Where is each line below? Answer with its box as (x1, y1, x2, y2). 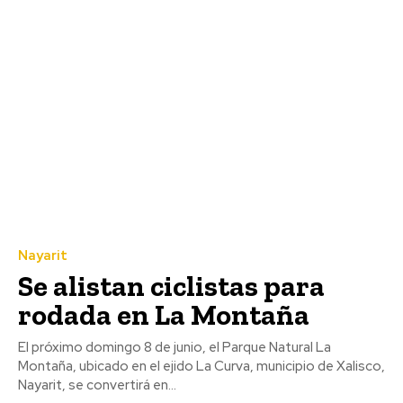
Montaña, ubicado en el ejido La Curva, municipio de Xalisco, (18, 356, 385, 375)
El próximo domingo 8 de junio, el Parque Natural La (18, 337, 331, 356)
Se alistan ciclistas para (18, 268, 325, 303)
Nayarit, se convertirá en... (18, 375, 176, 394)
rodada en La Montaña (18, 297, 309, 332)
